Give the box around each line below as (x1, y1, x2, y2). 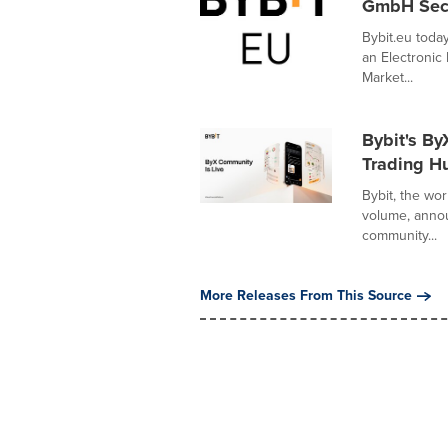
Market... (361, 67, 413, 88)
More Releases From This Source (199, 285, 412, 306)
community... (361, 225, 437, 246)
